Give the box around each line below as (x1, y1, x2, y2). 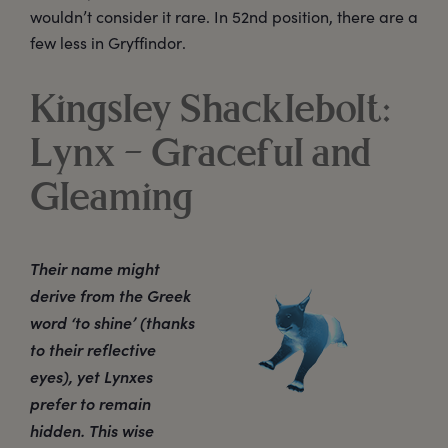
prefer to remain (30, 391, 151, 414)
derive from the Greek (30, 283, 191, 306)
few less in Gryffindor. (30, 32, 186, 54)
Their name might (30, 256, 160, 279)
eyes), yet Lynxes (30, 364, 153, 387)
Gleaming (30, 179, 194, 220)
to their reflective (30, 337, 156, 360)
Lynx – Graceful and (30, 135, 372, 176)
